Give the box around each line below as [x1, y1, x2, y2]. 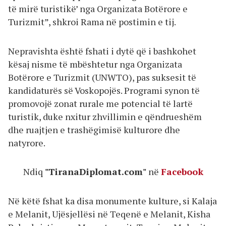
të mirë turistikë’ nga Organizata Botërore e [8, 3, 188, 15]
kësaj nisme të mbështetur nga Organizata [8, 58, 182, 70]
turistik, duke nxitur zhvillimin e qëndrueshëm [8, 110, 202, 123]
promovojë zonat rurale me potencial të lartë [8, 97, 193, 109]
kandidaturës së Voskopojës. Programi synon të [8, 84, 200, 96]
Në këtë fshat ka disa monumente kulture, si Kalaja [8, 194, 217, 207]
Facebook [160, 165, 203, 178]
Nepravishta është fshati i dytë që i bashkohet [8, 44, 196, 57]
